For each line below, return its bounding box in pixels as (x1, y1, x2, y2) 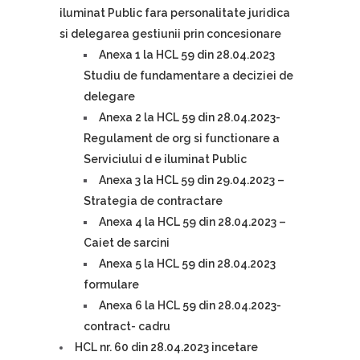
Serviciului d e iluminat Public (84, 153, 247, 166)
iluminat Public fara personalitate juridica (59, 6, 290, 19)
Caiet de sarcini (84, 236, 170, 249)
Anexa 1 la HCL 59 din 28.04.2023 (99, 48, 275, 61)
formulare (84, 278, 139, 291)
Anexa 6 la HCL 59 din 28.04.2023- (99, 299, 281, 312)
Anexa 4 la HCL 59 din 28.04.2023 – (99, 215, 286, 228)
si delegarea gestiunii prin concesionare (59, 27, 281, 40)
